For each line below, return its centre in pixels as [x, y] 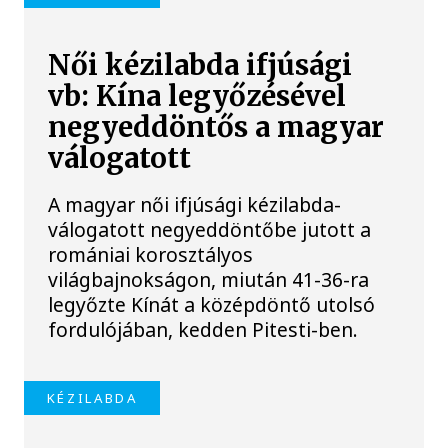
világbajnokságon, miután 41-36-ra [209, 280]
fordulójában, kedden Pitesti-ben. [203, 330]
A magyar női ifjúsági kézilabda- [195, 205]
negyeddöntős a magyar [216, 128]
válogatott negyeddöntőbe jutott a [210, 230]
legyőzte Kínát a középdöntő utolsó [212, 305]
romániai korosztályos [151, 255]
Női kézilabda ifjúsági [200, 66]
